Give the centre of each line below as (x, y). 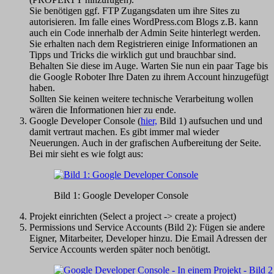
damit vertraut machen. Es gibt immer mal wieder (124, 131)
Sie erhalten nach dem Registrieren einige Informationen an (143, 43)
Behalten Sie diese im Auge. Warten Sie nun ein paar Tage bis (149, 65)
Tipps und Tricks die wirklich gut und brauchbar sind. (133, 54)
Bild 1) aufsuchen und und (210, 120)
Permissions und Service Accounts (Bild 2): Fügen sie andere (147, 227)
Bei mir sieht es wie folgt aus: (86, 154)
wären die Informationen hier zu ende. (103, 109)
